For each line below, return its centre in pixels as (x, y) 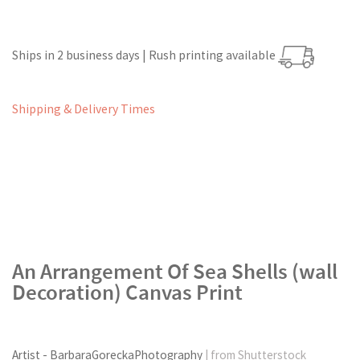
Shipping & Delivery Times (84, 109)
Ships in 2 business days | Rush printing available (145, 55)
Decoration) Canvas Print (127, 292)
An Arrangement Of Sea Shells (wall (175, 272)
